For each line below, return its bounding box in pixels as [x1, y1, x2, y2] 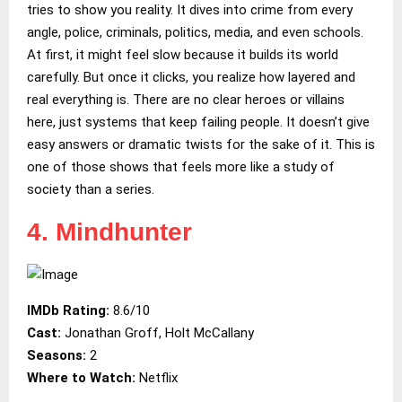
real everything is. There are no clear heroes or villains [27, 91, 345, 108]
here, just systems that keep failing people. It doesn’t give [27, 113, 370, 130]
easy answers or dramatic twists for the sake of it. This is [27, 135, 375, 153]
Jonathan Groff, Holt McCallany [65, 324, 254, 341]
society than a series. [27, 180, 154, 197]
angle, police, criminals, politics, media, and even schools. [27, 23, 363, 40]
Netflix [139, 369, 178, 386]
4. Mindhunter [27, 217, 192, 246]
